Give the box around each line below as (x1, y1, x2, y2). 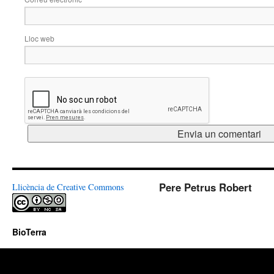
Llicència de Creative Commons (12, 181, 124, 193)
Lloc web (24, 33, 54, 44)
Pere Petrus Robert (159, 180, 252, 195)
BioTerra (12, 226, 46, 239)
